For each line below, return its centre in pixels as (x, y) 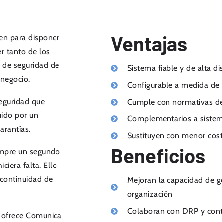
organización (150, 194)
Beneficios (158, 155)
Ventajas (149, 43)
